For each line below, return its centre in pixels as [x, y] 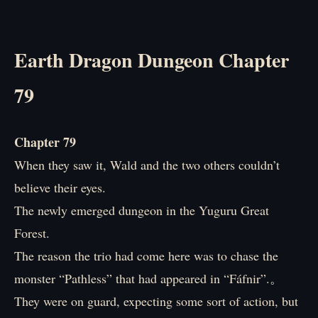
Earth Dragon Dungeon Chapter [152, 60]
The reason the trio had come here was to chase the [146, 256]
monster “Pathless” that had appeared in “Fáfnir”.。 [148, 278]
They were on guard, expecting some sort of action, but [156, 301]
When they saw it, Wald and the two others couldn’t [147, 165]
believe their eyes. [60, 187]
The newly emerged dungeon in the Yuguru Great [142, 210]
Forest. [32, 233]
